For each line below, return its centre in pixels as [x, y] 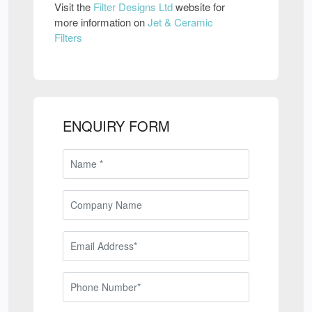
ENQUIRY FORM [116, 126]
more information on [101, 22]
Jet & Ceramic [180, 22]
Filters [68, 37]
